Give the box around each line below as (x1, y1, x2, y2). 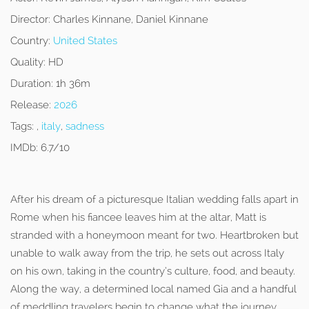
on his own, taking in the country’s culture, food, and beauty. (10, 265, 295, 277)
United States (53, 34, 117, 47)
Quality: (10, 56, 46, 68)
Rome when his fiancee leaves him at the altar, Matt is (10, 211, 266, 223)
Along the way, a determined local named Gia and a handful (10, 283, 297, 295)
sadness (66, 120, 104, 132)
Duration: (10, 77, 53, 90)
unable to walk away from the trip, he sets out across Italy (10, 247, 284, 259)
